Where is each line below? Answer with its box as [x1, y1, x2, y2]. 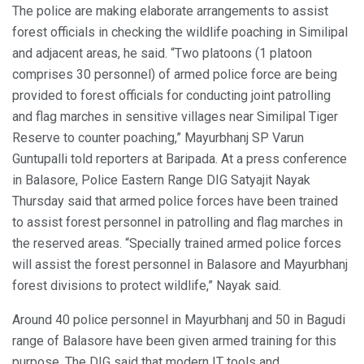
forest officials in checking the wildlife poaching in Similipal [12, 24, 348, 40]
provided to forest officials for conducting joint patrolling [12, 87, 331, 103]
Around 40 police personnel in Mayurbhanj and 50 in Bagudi [12, 311, 345, 327]
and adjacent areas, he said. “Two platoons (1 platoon [12, 45, 312, 61]
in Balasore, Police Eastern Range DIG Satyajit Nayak [12, 171, 310, 188]
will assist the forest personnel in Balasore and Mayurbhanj [12, 256, 348, 272]
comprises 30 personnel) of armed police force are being [12, 66, 337, 82]
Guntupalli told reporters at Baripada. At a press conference [12, 150, 347, 167]
